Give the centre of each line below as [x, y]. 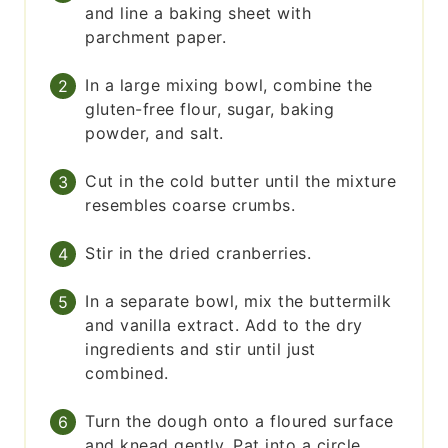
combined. [127, 373]
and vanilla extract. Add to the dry [224, 325]
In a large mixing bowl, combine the [229, 85]
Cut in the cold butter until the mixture [241, 181]
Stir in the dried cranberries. [198, 253]
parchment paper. [156, 37]
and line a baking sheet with [198, 13]
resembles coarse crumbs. [190, 205]
